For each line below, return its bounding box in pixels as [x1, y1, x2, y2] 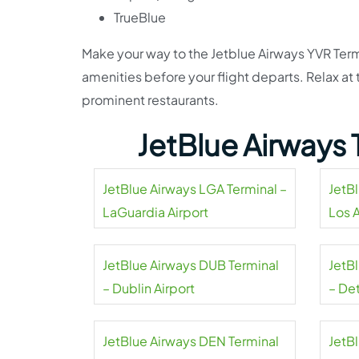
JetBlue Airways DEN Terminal [103, 333, 279, 349]
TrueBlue [114, 9, 166, 26]
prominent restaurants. [82, 91, 219, 108]
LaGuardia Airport [103, 204, 208, 220]
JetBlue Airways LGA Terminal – [103, 180, 287, 197]
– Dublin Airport [103, 280, 195, 296]
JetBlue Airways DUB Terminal [103, 256, 279, 273]
